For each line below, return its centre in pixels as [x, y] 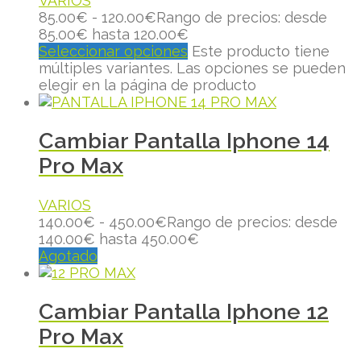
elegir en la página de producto [147, 85]
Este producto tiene [261, 51]
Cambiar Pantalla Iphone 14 [184, 141]
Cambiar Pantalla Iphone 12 [184, 312]
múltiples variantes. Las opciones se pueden [192, 68]
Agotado [68, 255]
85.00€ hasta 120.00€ [114, 34]
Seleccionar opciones [113, 51]
